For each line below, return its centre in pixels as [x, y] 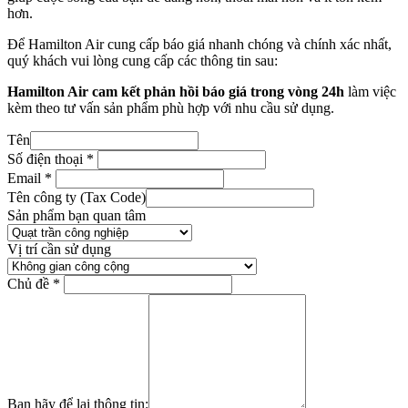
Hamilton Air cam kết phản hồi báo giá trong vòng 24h [176, 91]
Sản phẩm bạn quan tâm [76, 215]
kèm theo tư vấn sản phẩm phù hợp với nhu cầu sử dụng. [171, 107]
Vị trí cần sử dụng [59, 249]
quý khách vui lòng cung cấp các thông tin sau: [143, 60]
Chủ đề [28, 283]
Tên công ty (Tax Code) [76, 197]
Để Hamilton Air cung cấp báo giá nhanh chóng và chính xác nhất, [199, 44]
